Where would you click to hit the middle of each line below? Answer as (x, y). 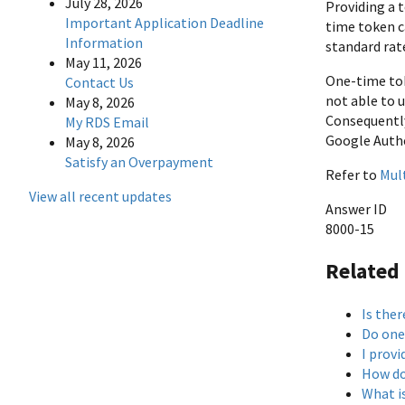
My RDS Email (107, 122)
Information (104, 43)
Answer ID (356, 208)
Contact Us (99, 83)
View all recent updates (100, 197)
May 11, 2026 (104, 63)
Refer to (353, 174)
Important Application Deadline (165, 23)
